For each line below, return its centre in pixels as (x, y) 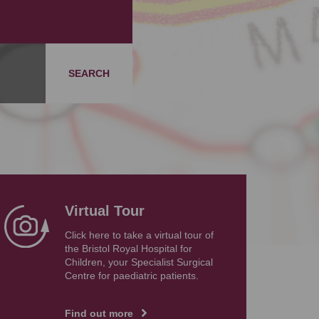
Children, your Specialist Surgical (138, 262)
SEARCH (89, 73)
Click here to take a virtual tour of (139, 235)
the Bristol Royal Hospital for (128, 249)
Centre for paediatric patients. (133, 276)
